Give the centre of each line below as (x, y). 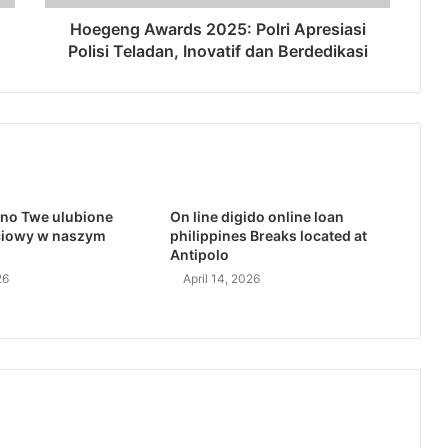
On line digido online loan (256, 217)
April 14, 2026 (221, 279)
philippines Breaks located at (268, 236)
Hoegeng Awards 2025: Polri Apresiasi (217, 29)
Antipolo (199, 255)
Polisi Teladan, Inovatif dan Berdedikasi (217, 51)
